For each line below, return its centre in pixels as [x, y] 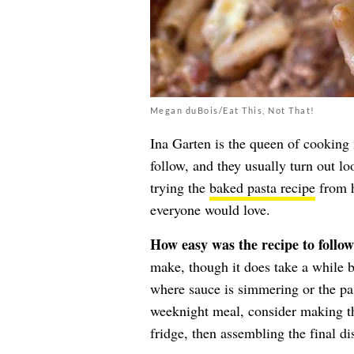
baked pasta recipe [262, 187]
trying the [179, 187]
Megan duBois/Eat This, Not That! [232, 110]
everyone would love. [210, 209]
